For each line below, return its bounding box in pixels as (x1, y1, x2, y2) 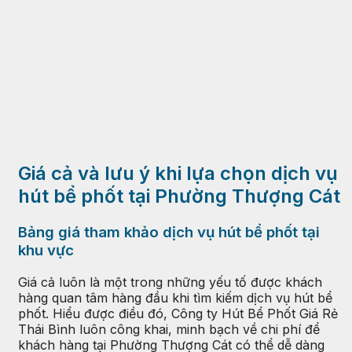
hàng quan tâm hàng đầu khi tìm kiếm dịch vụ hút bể (18, 290, 332, 306)
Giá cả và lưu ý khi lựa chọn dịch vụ (18, 162, 338, 185)
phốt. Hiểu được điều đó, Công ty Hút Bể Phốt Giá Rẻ (18, 306, 338, 321)
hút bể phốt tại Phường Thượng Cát (18, 185, 340, 208)
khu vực (18, 241, 74, 260)
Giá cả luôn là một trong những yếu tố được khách (18, 274, 322, 290)
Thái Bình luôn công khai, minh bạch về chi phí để (18, 321, 320, 337)
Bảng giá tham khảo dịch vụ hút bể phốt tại (18, 223, 320, 242)
